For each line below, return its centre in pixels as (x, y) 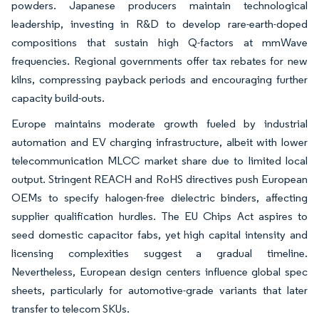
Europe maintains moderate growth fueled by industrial (159, 124)
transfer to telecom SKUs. (70, 309)
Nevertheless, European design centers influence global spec (159, 272)
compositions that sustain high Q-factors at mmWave (159, 43)
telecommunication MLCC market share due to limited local (159, 161)
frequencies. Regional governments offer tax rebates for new (159, 61)
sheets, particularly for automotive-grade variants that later (159, 291)
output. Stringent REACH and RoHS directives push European (159, 179)
